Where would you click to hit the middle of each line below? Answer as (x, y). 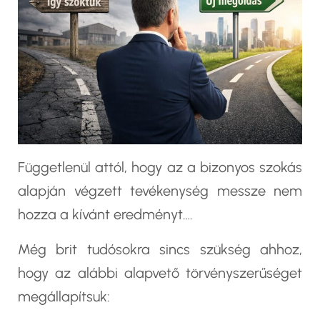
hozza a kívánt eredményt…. (105, 215)
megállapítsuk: (64, 297)
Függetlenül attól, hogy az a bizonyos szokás (160, 167)
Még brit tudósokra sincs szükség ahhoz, (160, 250)
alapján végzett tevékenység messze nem (160, 191)
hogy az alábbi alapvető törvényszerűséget (160, 273)
